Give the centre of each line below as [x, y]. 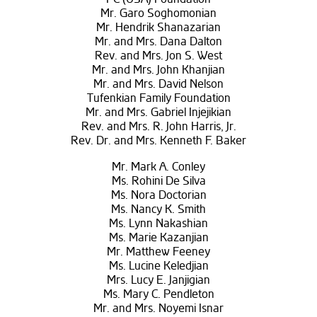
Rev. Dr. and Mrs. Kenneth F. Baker [158, 141]
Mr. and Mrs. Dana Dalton [158, 42]
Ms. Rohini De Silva [158, 181]
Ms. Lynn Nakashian [158, 224]
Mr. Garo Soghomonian [158, 14]
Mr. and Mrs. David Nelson [158, 85]
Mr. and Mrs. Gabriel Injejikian [158, 113]
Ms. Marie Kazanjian [158, 238]
